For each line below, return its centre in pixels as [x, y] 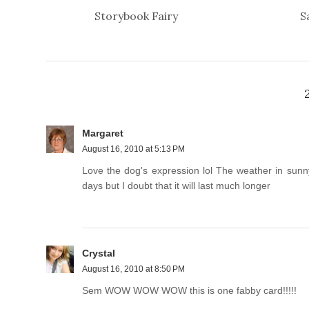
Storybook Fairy [136, 16]
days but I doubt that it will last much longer [176, 185]
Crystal [99, 253]
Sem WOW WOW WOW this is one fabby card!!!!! [189, 290]
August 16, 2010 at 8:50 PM [133, 269]
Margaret [103, 133]
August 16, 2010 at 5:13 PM [133, 149]
